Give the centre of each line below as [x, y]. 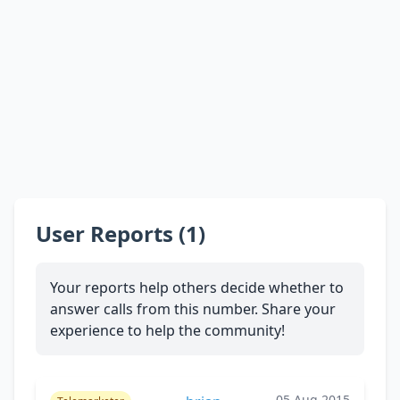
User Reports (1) [121, 233]
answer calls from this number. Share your [193, 308]
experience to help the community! [167, 330]
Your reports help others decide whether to [197, 287]
